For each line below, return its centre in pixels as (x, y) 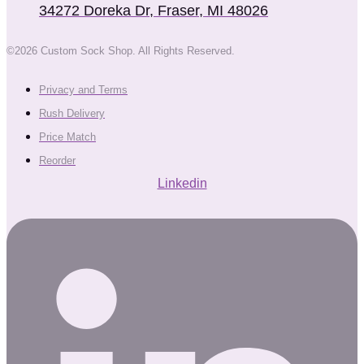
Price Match (67, 136)
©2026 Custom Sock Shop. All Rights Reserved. (121, 50)
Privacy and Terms (83, 89)
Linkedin (182, 183)
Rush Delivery (72, 113)
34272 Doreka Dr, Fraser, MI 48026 (154, 10)
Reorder (57, 160)
